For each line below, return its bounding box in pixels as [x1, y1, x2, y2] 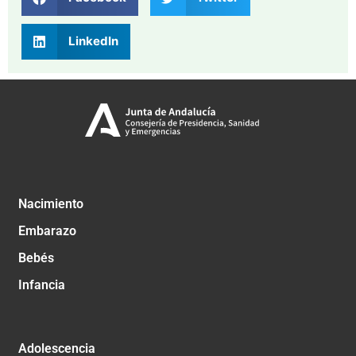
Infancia [18, 277, 65, 293]
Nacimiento [18, 196, 83, 212]
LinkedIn [68, 33, 118, 49]
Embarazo [18, 223, 76, 239]
